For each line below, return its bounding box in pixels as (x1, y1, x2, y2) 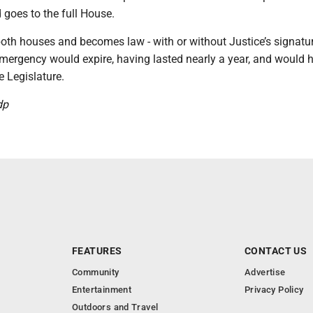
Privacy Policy (245, 284, 304, 295)
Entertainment (72, 284, 132, 295)
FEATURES (72, 245, 122, 256)
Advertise (245, 266, 286, 277)
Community (72, 266, 119, 277)
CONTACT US (245, 245, 307, 256)
